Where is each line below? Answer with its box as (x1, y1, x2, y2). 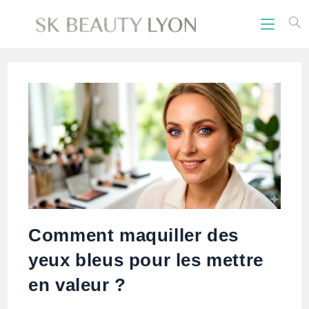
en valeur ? (28, 274, 126, 295)
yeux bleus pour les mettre (28, 249, 263, 270)
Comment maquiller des (28, 224, 239, 246)
